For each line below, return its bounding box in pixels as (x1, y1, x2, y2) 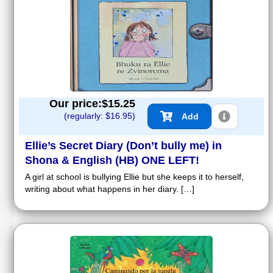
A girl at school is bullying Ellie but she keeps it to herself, (25, 172, 244, 182)
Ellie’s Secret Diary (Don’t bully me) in (25, 140, 222, 152)
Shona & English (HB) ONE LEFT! (25, 154, 199, 167)
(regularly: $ (64, 111, 110, 121)
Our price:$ (49, 97, 108, 110)
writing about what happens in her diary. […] (25, 184, 194, 194)
